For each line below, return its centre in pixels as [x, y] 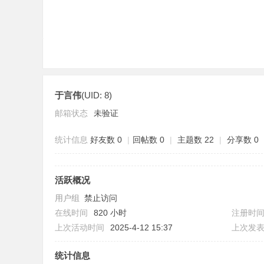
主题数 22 [196, 140]
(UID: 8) [97, 95]
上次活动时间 [80, 227]
